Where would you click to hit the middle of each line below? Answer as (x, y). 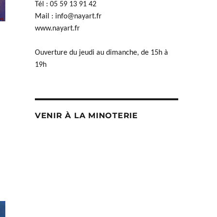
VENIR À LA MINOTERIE (86, 115)
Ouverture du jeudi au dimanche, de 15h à (101, 53)
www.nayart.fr (57, 28)
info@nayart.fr (78, 16)
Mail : (45, 16)
